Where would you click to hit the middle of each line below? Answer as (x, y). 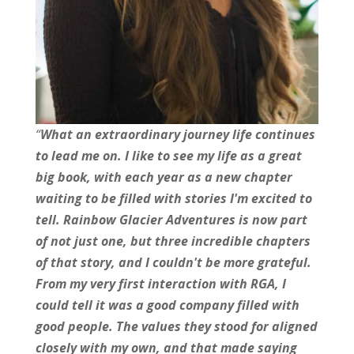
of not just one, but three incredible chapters (173, 241)
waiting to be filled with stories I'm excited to (173, 199)
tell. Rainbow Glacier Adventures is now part (171, 220)
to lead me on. (80, 156)
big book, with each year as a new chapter (164, 177)
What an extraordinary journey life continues (177, 135)
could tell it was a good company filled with (167, 305)
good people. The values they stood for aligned (176, 327)
